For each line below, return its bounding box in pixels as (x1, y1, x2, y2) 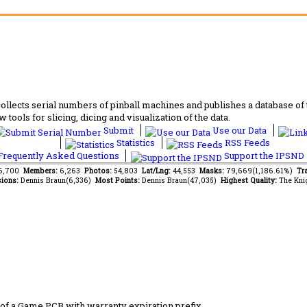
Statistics (114, 136, 157, 149)
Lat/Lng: (142, 165, 173, 175)
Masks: (199, 165, 226, 175)
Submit (101, 123, 136, 136)
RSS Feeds (223, 136, 270, 149)
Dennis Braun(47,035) (141, 175, 221, 185)
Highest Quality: (220, 175, 279, 185)
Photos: (84, 165, 114, 175)
